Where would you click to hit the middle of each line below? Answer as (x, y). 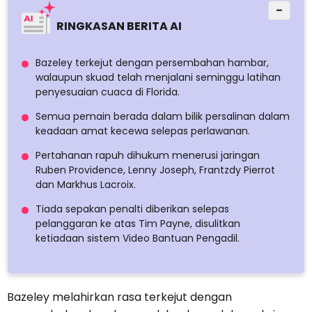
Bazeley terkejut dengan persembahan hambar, (152, 63)
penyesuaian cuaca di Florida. (108, 92)
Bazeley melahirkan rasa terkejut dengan (119, 297)
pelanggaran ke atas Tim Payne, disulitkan (138, 224)
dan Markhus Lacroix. (86, 185)
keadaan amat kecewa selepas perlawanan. (143, 131)
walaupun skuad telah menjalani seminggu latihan (158, 78)
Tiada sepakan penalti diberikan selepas (132, 209)
